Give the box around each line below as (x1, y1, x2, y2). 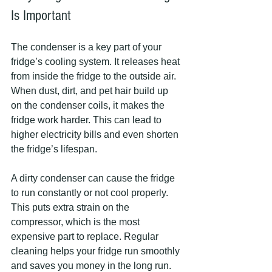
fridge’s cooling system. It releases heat (11, 56, 182, 67)
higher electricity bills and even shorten (11, 129, 181, 140)
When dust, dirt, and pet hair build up (11, 86, 171, 96)
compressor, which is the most (11, 217, 142, 227)
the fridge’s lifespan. (11, 144, 97, 154)
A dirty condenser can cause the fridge (11, 173, 177, 183)
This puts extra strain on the (11, 202, 132, 212)
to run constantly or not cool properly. (11, 188, 171, 198)
